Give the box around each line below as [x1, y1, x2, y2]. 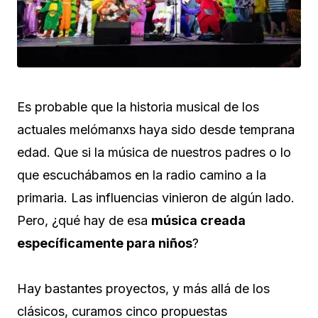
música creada [151, 213, 246, 229]
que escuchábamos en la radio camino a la [17, 168, 266, 183]
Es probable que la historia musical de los [17, 99, 259, 115]
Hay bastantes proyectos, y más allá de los [17, 281, 270, 297]
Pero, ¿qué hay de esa [17, 213, 151, 229]
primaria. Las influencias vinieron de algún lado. [17, 190, 295, 206]
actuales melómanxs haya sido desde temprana [17, 122, 295, 138]
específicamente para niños [17, 236, 192, 251]
